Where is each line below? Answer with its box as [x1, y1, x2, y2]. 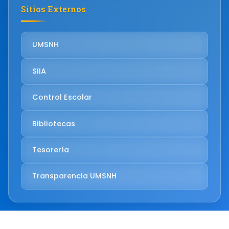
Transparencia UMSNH [32, 171, 117, 181]
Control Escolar [32, 92, 92, 103]
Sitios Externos [21, 4, 86, 15]
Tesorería [32, 144, 69, 155]
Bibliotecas [32, 118, 75, 129]
